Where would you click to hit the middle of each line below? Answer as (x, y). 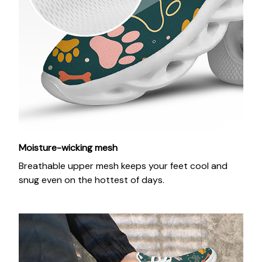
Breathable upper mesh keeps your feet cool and (123, 166)
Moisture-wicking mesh (68, 148)
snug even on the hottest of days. (92, 180)
